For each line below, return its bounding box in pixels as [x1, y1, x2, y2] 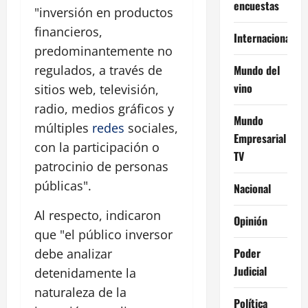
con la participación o [34, 139, 159, 156]
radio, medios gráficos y [34, 100, 174, 118]
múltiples [34, 120, 92, 137]
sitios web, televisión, [34, 81, 159, 98]
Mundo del [233, 61, 280, 78]
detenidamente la [34, 265, 136, 282]
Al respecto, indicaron [34, 207, 161, 224]
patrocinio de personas [34, 158, 168, 175]
